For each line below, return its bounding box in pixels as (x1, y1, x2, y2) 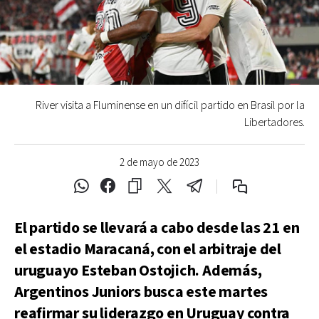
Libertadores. (244, 115, 305, 130)
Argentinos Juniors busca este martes (14, 282, 268, 303)
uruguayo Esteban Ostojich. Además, (14, 261, 262, 281)
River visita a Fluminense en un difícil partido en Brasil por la (36, 98, 305, 113)
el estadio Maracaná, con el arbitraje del (14, 239, 281, 260)
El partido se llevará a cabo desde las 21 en (14, 218, 300, 239)
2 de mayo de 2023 (120, 156, 199, 169)
